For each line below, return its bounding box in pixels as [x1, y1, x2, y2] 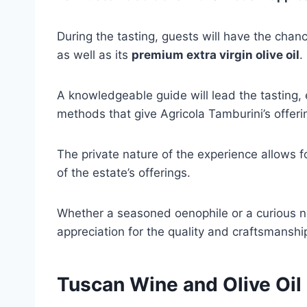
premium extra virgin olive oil [132, 48, 299, 62]
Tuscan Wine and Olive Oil [57, 273, 302, 296]
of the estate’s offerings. [57, 166, 191, 180]
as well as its [57, 48, 132, 62]
